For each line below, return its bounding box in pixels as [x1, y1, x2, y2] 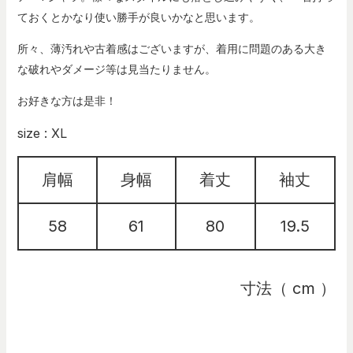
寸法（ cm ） [240, 278, 336, 298]
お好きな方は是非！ [17, 93, 117, 107]
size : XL [17, 124, 67, 141]
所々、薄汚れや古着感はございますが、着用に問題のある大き [17, 41, 326, 55]
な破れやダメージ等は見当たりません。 [17, 61, 216, 76]
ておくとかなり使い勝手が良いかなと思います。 [17, 9, 260, 24]
